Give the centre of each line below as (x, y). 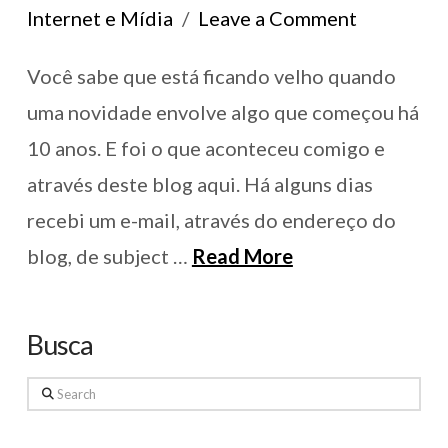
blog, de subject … (109, 256)
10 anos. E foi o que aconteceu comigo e (205, 148)
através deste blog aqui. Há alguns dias (199, 184)
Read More (242, 256)
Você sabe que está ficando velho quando (211, 76)
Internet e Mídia (99, 18)
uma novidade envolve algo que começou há (222, 112)
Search (48, 389)
